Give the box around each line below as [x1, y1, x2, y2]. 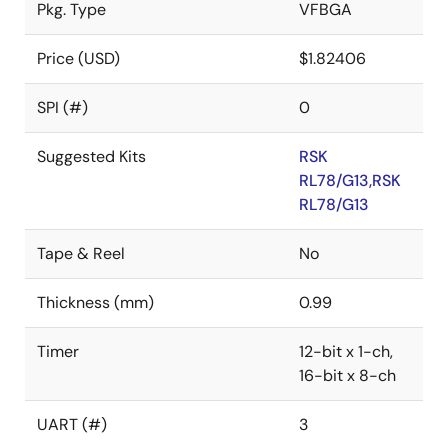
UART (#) [37, 414, 107, 435]
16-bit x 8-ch [299, 365, 396, 386]
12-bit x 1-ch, [299, 341, 393, 362]
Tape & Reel [37, 243, 125, 264]
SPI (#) [37, 97, 88, 118]
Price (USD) [37, 48, 120, 69]
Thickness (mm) [37, 292, 154, 313]
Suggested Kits [37, 146, 146, 167]
